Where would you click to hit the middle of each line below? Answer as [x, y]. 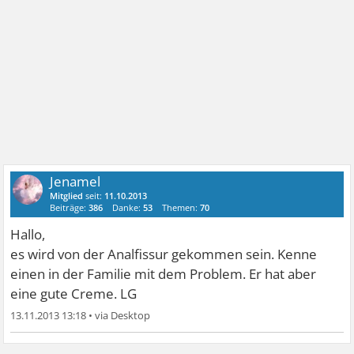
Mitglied [67, 195]
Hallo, [28, 234]
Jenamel [75, 181]
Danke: [128, 207]
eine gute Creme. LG [74, 293]
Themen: [181, 207]
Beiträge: [70, 207]
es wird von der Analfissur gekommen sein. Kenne [164, 254]
